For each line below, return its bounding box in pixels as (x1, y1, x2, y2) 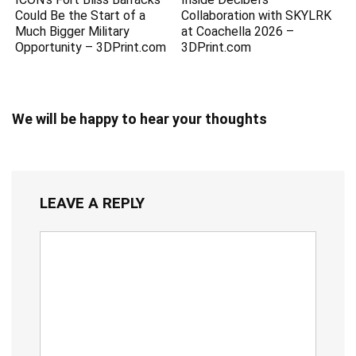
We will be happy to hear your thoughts (12, 110, 267, 127)
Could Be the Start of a (15, 7, 146, 23)
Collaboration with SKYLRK (181, 7, 332, 23)
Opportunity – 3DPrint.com (15, 39, 167, 55)
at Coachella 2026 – (181, 23, 295, 39)
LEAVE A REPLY (40, 193, 145, 212)
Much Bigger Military (15, 23, 130, 39)
